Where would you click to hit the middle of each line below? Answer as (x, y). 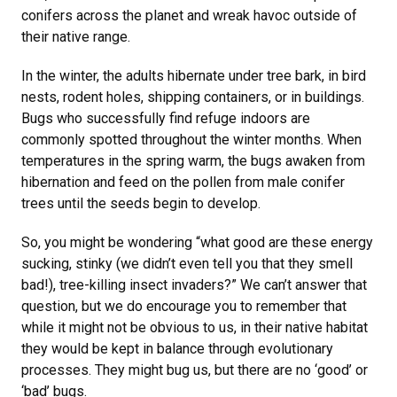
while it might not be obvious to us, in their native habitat (195, 327)
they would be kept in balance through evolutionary (177, 349)
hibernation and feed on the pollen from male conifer (183, 182)
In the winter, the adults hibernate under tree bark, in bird (194, 76)
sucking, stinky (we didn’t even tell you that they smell (187, 264)
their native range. (79, 37)
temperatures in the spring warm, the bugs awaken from (193, 161)
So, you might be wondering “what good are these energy (197, 242)
